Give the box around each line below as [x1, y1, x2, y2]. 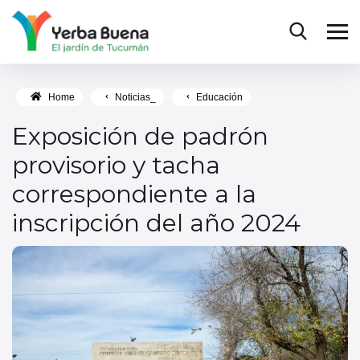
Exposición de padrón [12, 121, 268, 151]
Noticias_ [115, 92, 156, 103]
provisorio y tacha [12, 150, 220, 180]
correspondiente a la [12, 179, 256, 209]
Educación [196, 92, 243, 103]
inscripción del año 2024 [12, 208, 301, 238]
